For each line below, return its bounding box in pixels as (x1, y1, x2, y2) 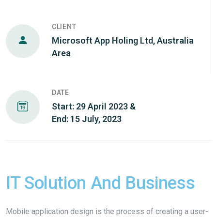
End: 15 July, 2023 (52, 113, 122, 124)
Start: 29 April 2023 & (52, 101, 136, 111)
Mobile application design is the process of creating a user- (6, 206, 208, 216)
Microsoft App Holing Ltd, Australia (52, 35, 194, 46)
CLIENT (52, 22, 77, 31)
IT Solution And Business (6, 172, 195, 193)
